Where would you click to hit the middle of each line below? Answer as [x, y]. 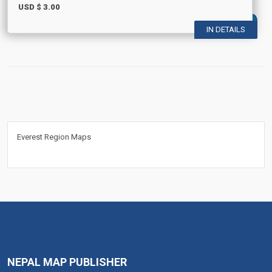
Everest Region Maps [54, 137]
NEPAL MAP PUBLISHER [67, 262]
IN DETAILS [226, 29]
